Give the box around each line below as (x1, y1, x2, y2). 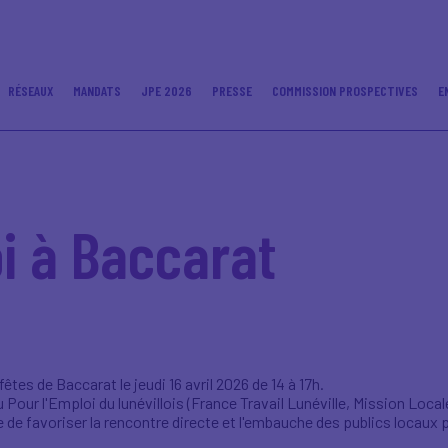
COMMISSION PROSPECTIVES (272, 81, 418, 99)
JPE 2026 (141, 81, 192, 99)
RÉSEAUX (8, 81, 53, 99)
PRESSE (212, 81, 252, 99)
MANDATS (73, 81, 121, 99)
